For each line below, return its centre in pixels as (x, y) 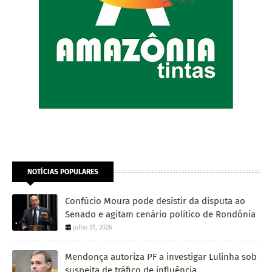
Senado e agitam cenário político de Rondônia (160, 214)
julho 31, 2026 (93, 227)
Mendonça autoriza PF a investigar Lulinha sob (161, 257)
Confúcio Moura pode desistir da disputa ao (155, 201)
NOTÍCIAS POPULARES (63, 172)
